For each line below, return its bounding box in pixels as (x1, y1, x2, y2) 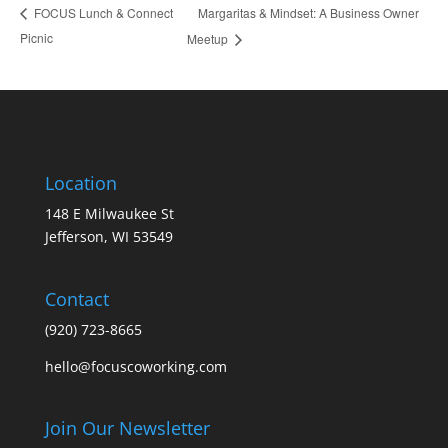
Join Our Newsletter (44, 415, 210, 440)
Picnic (20, 29, 53, 47)
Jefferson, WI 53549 (44, 227, 173, 247)
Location (44, 171, 117, 196)
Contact (44, 286, 109, 311)
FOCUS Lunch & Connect (31, 4, 173, 22)
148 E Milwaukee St (44, 204, 174, 224)
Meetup (186, 30, 231, 48)
